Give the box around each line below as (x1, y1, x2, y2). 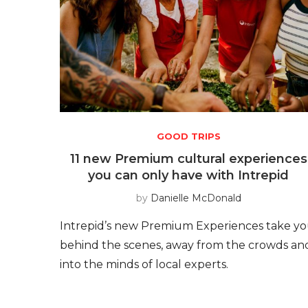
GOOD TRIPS (156, 130, 221, 142)
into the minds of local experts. (60, 257, 228, 271)
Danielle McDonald (150, 191, 241, 204)
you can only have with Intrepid (88, 167, 289, 183)
